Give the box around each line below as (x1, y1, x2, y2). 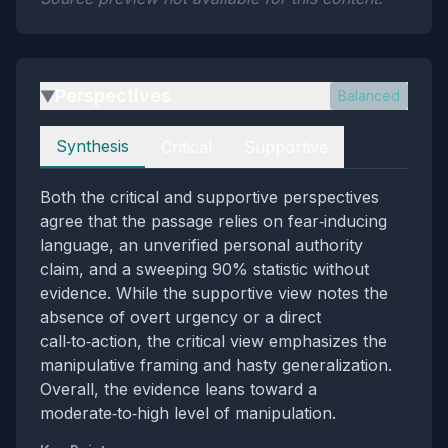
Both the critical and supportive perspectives (40, 187, 379, 207)
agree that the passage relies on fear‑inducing (40, 211, 387, 231)
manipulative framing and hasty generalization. (40, 355, 392, 375)
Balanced (338, 87, 400, 104)
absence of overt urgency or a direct (40, 307, 321, 327)
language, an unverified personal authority (40, 235, 363, 255)
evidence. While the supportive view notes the (40, 283, 388, 303)
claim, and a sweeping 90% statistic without (40, 259, 369, 279)
